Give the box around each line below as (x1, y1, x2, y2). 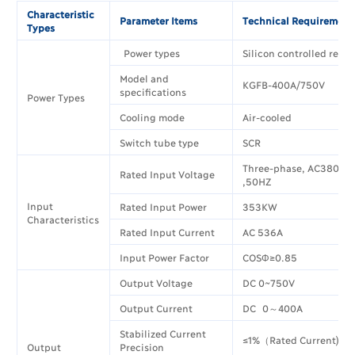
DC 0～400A (242, 302, 303, 315)
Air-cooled (242, 111, 292, 124)
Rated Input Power (120, 200, 208, 213)
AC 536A (242, 226, 284, 239)
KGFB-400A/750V (242, 78, 326, 91)
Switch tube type (120, 136, 200, 149)
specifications (120, 86, 187, 98)
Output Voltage (120, 277, 193, 289)
